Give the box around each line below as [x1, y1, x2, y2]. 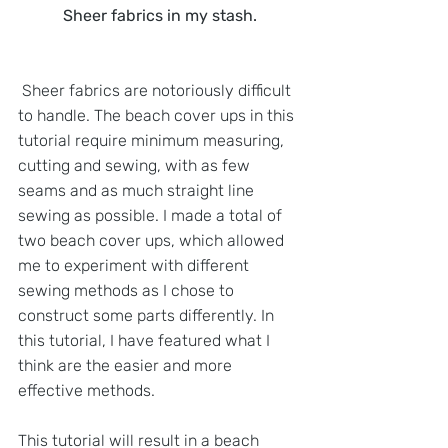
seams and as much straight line [18, 180, 258, 200]
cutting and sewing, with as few [18, 155, 254, 175]
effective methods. [18, 380, 155, 400]
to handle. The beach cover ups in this [18, 105, 298, 125]
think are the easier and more [18, 355, 236, 375]
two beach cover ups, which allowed [18, 230, 288, 250]
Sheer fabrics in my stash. [63, 5, 257, 25]
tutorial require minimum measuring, [18, 130, 288, 150]
